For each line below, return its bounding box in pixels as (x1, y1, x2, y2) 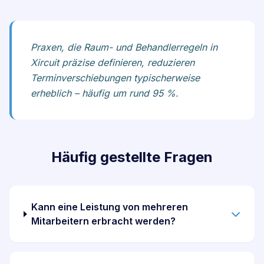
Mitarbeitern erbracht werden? (31, 215, 176, 227)
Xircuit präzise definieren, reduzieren (31, 57, 194, 69)
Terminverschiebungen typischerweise (31, 72, 200, 84)
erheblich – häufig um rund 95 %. (31, 87, 179, 100)
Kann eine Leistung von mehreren (31, 201, 189, 213)
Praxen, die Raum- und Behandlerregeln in (31, 41, 217, 54)
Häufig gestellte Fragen (51, 148, 213, 166)
